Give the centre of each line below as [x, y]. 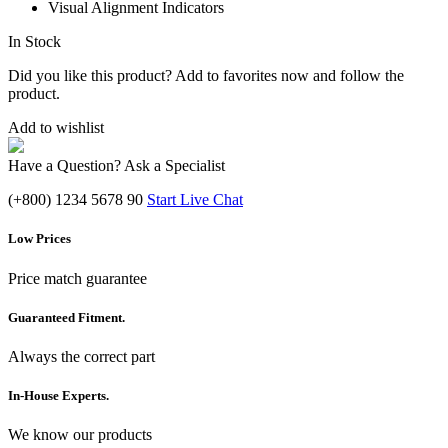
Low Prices [39, 239]
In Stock [34, 42]
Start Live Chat [195, 200]
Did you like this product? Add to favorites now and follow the [206, 76]
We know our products [80, 435]
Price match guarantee [77, 278]
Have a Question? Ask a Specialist [116, 166]
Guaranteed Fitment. [66, 317]
